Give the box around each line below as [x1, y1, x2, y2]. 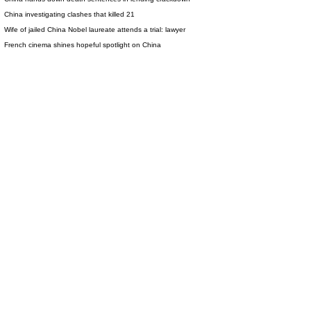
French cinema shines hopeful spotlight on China [3, 41, 161, 49]
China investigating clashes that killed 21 [3, 10, 135, 18]
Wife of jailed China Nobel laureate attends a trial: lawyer [3, 26, 185, 33]
